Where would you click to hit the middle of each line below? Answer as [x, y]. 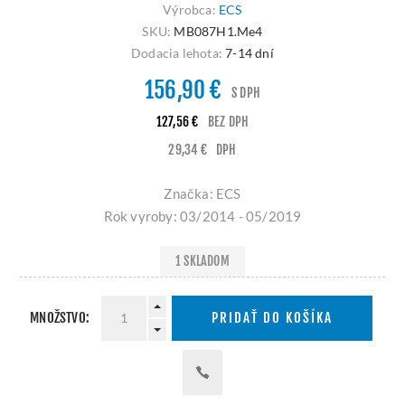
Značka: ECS [202, 193]
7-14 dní [250, 52]
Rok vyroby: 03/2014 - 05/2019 [202, 216]
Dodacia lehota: [177, 52]
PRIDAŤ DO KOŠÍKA [272, 318]
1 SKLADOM [202, 261]
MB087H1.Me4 [218, 31]
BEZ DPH [228, 121]
